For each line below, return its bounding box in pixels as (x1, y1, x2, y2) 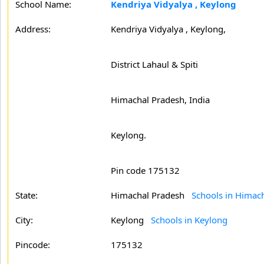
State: (15, 189, 38, 201)
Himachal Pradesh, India (111, 94, 210, 105)
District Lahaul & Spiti (111, 58, 198, 70)
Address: (15, 23, 51, 35)
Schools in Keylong (151, 214, 227, 226)
